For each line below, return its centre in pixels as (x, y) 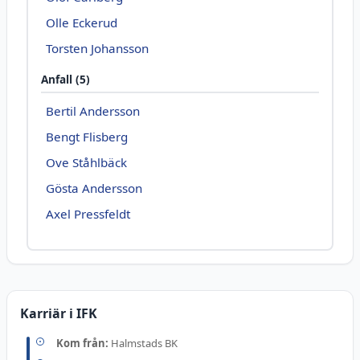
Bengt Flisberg (87, 136)
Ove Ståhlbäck (87, 162)
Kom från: (82, 343)
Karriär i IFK (59, 313)
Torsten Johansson (98, 48)
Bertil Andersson (93, 110)
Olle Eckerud (82, 22)
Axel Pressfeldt (88, 213)
